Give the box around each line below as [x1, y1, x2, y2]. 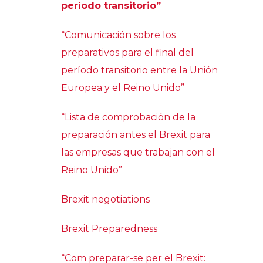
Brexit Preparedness [61, 222, 157, 234]
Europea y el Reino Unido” [61, 82, 184, 93]
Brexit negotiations [61, 193, 150, 205]
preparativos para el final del [61, 46, 194, 58]
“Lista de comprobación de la [61, 111, 195, 123]
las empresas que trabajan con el [61, 146, 215, 158]
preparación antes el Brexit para [61, 129, 210, 140]
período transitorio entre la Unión [61, 64, 218, 76]
